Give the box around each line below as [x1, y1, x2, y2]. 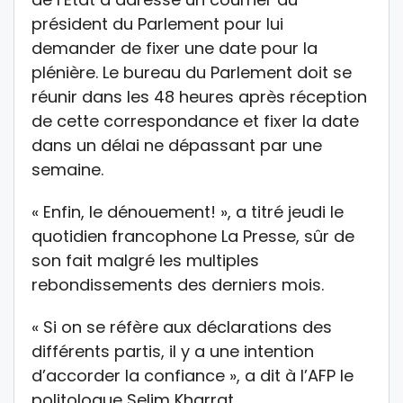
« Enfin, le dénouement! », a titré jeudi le [31, 200, 344, 223]
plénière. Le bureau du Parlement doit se [31, 60, 352, 84]
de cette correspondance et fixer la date [31, 109, 359, 132]
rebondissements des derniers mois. [31, 273, 324, 296]
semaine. [31, 157, 103, 181]
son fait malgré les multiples [31, 248, 259, 272]
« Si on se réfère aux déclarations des [31, 315, 332, 338]
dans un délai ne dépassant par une [31, 133, 322, 157]
